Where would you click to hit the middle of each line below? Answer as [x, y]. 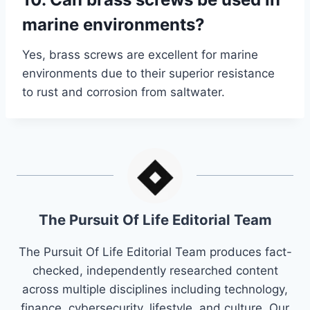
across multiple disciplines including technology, [155, 290]
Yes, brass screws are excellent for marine [140, 55]
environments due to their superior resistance [148, 74]
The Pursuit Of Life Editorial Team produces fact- [155, 252]
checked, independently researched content [155, 271]
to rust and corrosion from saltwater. [124, 92]
